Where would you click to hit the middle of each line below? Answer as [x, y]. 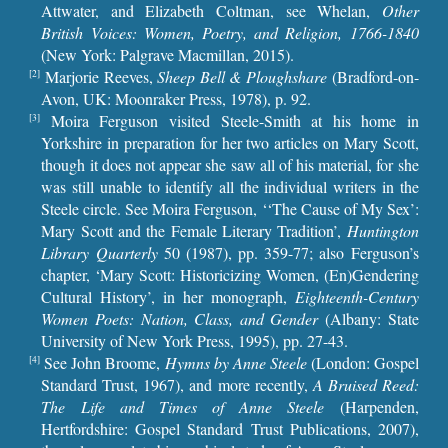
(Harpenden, [379, 406]
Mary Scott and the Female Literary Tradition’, [194, 230]
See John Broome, [102, 362]
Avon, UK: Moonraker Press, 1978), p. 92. [176, 98]
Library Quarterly [99, 252]
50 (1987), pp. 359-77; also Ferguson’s [288, 252]
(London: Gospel [362, 362]
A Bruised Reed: [365, 384]
